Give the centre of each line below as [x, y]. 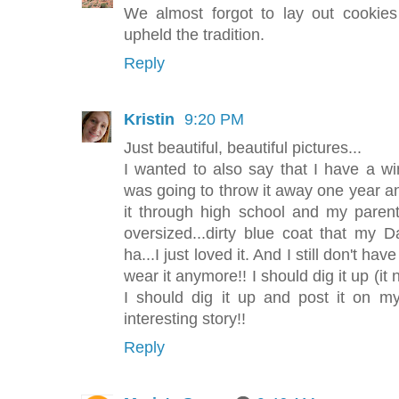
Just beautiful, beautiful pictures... [243, 148]
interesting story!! [185, 319]
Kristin [151, 120]
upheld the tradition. [194, 35]
